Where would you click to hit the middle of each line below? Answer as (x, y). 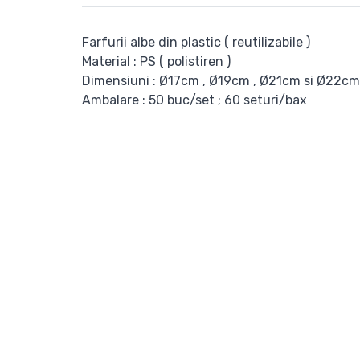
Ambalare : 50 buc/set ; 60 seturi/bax (194, 100)
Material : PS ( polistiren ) (156, 61)
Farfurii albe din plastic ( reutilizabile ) (196, 42)
